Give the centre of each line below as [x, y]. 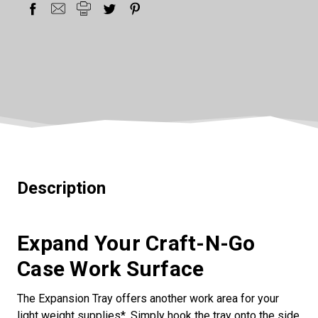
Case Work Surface [111, 268]
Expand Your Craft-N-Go [136, 243]
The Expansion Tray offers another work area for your [148, 298]
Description [61, 188]
